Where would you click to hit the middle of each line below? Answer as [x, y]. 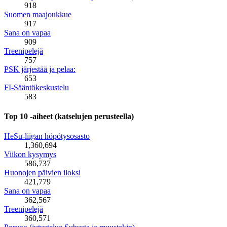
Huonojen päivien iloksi [42, 173]
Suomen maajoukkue [38, 14]
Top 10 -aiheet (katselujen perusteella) [69, 116]
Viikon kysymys [30, 155]
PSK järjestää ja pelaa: [40, 69]
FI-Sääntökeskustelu [36, 87]
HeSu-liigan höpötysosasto [47, 136]
